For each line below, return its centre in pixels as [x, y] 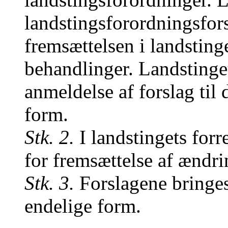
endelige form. [83, 206]
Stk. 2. [49, 137]
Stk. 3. [49, 183]
